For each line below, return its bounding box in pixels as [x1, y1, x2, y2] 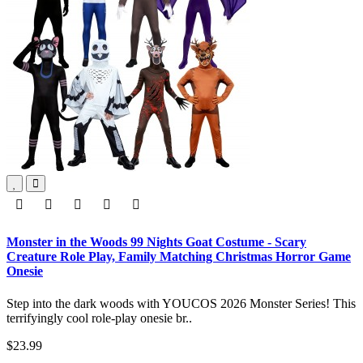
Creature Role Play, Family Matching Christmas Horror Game [6, 250, 351, 264]
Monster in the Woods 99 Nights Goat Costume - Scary [6, 235, 306, 250]
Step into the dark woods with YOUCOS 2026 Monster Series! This [6, 296, 356, 310]
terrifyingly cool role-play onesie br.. [6, 310, 192, 325]
